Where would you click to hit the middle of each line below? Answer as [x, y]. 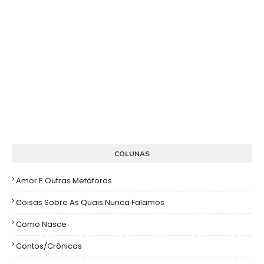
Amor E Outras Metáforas [64, 180]
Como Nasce [41, 224]
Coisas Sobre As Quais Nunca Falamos [90, 202]
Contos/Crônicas [49, 246]
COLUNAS [132, 154]
